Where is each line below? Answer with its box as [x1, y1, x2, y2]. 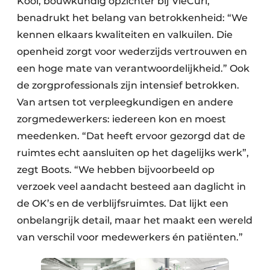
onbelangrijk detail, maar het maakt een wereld [17, 214, 253, 226]
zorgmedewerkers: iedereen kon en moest [17, 113, 226, 125]
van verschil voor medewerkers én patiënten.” [17, 231, 243, 243]
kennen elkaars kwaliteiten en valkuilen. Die [17, 28, 233, 40]
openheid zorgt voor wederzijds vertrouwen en [17, 45, 247, 57]
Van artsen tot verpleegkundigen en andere [17, 96, 233, 108]
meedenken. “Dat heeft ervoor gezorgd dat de [17, 130, 245, 142]
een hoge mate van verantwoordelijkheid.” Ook [17, 62, 250, 74]
